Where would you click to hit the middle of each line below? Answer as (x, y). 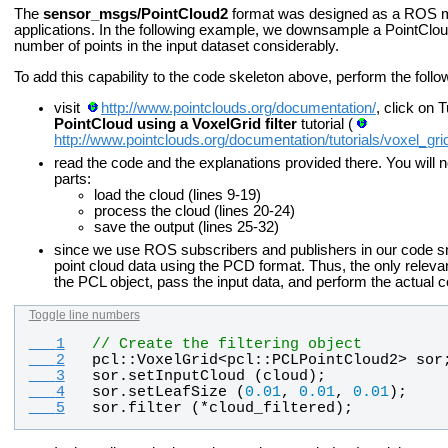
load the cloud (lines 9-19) (177, 194)
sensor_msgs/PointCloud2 (135, 14)
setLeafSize (177, 391)
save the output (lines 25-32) (186, 226)
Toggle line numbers (84, 315)
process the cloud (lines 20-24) (194, 210)
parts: (72, 178)
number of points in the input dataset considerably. (176, 46)
